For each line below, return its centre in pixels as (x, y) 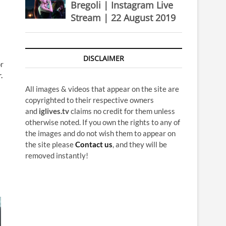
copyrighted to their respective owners (90, 100)
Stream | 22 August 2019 (123, 18)
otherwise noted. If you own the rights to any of (103, 122)
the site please (50, 144)
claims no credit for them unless (122, 111)
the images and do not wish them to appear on (100, 133)
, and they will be (140, 144)
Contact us (94, 144)
